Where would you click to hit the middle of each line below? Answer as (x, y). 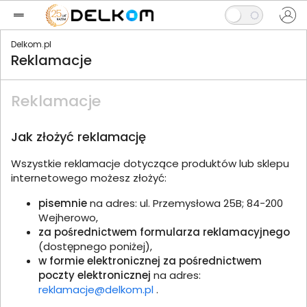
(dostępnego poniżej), (95, 246)
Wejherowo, (68, 218)
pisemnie (64, 203)
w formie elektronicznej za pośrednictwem (150, 261)
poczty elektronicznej (96, 275)
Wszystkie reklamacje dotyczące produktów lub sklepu (150, 163)
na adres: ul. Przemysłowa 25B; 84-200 (186, 203)
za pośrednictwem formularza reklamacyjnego (164, 232)
